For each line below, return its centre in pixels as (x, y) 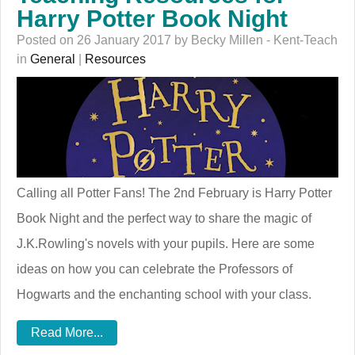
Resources (115, 59)
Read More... (67, 332)
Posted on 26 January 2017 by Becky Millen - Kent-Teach (177, 40)
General (53, 59)
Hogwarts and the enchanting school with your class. (164, 294)
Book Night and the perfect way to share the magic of (164, 218)
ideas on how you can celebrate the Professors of (155, 269)
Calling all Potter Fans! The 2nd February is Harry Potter (174, 193)
